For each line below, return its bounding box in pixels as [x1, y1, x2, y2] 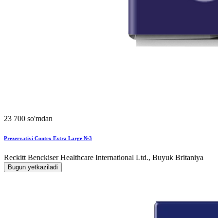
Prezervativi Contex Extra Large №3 [4, 135, 92, 142]
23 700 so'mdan [4, 114, 53, 123]
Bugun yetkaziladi [8, 163, 58, 171]
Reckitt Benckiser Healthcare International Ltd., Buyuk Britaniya [4, 153, 203, 162]
